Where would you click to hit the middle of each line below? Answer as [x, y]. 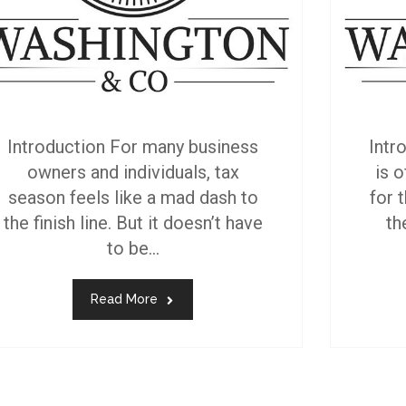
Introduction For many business [133, 146]
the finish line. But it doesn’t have [133, 222]
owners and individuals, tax [133, 172]
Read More [125, 299]
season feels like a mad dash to [133, 197]
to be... [133, 248]
